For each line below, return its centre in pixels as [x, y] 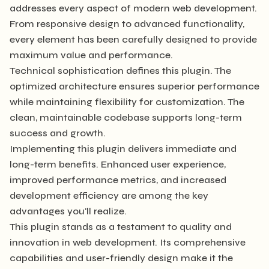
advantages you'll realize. [68, 211]
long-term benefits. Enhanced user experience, [118, 164]
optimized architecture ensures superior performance [134, 86]
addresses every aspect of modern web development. [133, 8]
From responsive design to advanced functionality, [127, 24]
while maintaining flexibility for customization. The [127, 102]
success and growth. [58, 133]
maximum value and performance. [91, 55]
